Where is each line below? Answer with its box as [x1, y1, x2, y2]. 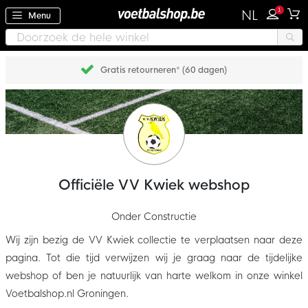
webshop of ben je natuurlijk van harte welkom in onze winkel [5, 269, 302, 283]
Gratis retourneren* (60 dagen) [100, 65, 227, 76]
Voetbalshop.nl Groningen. [5, 287, 129, 300]
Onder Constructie [111, 210, 197, 223]
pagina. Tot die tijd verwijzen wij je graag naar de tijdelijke [5, 252, 302, 265]
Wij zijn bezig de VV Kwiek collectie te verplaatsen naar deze [5, 234, 302, 247]
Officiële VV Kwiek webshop [58, 177, 250, 195]
